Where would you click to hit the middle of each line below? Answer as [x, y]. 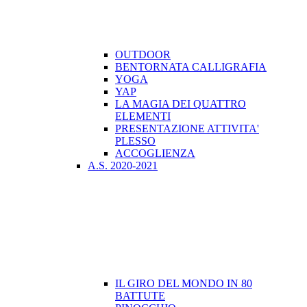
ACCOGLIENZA [155, 153]
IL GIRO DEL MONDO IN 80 [184, 284]
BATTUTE [140, 296]
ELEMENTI [143, 116]
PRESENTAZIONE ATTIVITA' [187, 129]
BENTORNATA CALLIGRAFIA [191, 67]
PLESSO [135, 141]
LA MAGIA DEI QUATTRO [181, 104]
